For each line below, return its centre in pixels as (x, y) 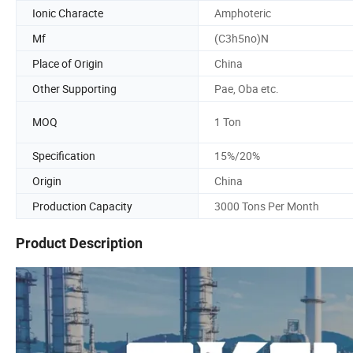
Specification (64, 155)
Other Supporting (74, 88)
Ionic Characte (68, 13)
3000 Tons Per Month (267, 206)
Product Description (79, 243)
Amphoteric (243, 13)
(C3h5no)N (242, 38)
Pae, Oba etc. (247, 88)
